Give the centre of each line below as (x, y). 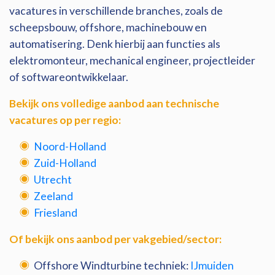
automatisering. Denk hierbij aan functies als (115, 44)
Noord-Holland (70, 146)
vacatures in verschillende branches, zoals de (116, 11)
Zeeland (53, 196)
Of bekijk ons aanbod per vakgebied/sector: (115, 239)
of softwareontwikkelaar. (70, 77)
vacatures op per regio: (65, 120)
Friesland (56, 213)
